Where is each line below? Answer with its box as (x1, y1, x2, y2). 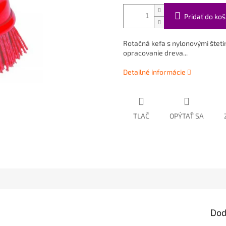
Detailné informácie (123, 68, 186, 77)
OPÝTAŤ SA (169, 111, 204, 121)
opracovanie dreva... (123, 48, 188, 58)
